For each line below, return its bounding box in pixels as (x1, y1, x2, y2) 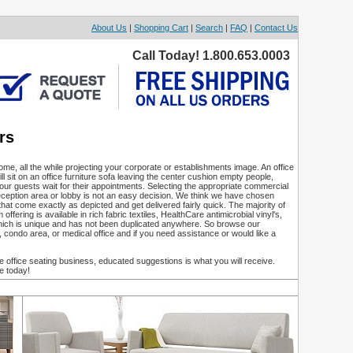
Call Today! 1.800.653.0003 (132, 49, 290, 62)
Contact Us (255, 23, 298, 32)
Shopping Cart (134, 23, 188, 32)
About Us (91, 23, 127, 32)
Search (195, 23, 223, 32)
